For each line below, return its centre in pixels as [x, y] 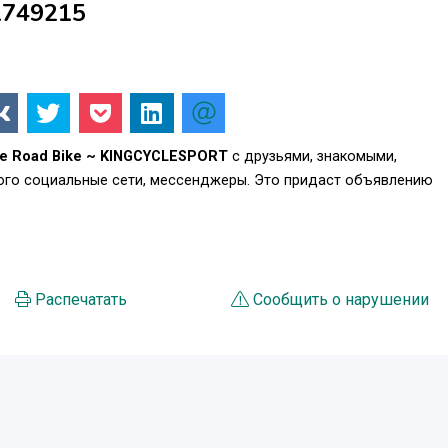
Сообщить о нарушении [341, 300]
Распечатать [80, 300]
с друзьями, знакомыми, [312, 157]
